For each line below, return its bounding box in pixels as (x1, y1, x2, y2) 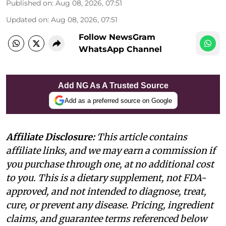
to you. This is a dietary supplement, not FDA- (6, 172, 206, 184)
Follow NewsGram (79, 32, 155, 42)
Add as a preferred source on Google (64, 96, 172, 104)
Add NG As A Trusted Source (58, 81, 168, 90)
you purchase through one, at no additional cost (6, 158, 214, 171)
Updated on (6, 15, 47, 25)
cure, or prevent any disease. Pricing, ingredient (6, 199, 213, 211)
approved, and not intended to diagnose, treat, (6, 186, 206, 198)
